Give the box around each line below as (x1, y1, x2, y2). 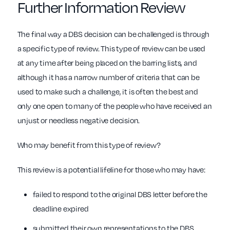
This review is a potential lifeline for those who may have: (17, 164, 205, 175)
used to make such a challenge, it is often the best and (17, 86, 198, 97)
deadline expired (32, 203, 89, 214)
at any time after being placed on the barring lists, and (17, 57, 197, 68)
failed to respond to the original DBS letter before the (32, 189, 207, 200)
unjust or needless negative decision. (17, 115, 140, 126)
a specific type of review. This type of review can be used (17, 43, 205, 54)
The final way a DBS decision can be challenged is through (17, 29, 210, 40)
